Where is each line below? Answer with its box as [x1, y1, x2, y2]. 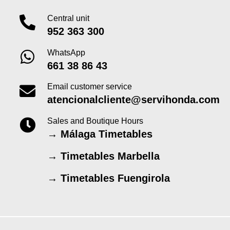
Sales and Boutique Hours [47, 117, 143, 126]
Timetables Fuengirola [60, 172, 170, 184]
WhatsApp [47, 48, 85, 57]
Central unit [47, 13, 89, 23]
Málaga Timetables [60, 128, 152, 140]
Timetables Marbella [60, 150, 160, 162]
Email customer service [47, 82, 132, 91]
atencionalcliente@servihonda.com [47, 94, 220, 106]
